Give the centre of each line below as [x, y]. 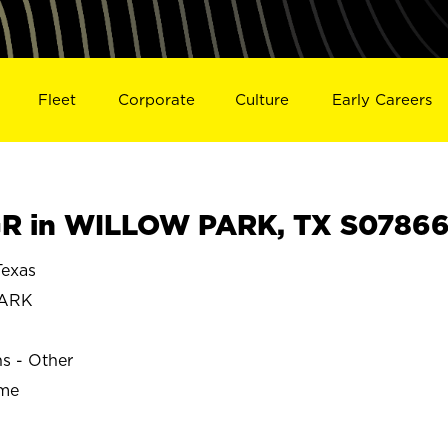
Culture [262, 99]
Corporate [156, 99]
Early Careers [382, 99]
